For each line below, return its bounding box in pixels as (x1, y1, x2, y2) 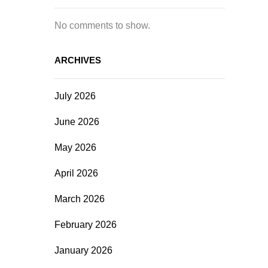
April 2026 (54, 168, 98, 178)
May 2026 (54, 142, 96, 153)
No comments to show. (54, 20, 150, 31)
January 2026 (54, 245, 112, 255)
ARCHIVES (54, 55, 101, 65)
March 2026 (54, 194, 105, 204)
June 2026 (54, 117, 99, 127)
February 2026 (54, 220, 117, 230)
